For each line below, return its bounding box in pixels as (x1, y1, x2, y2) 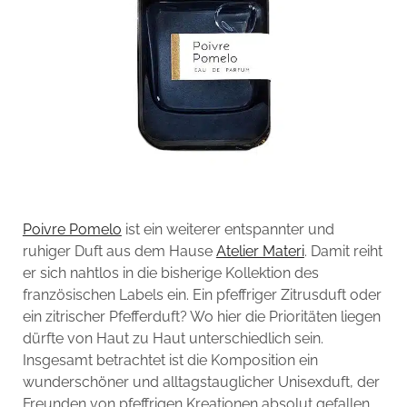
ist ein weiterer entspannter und (121, 220, 334, 238)
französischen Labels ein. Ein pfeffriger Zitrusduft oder (22, 285, 382, 303)
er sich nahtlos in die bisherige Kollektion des (22, 263, 319, 282)
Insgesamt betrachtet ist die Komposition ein (22, 351, 318, 369)
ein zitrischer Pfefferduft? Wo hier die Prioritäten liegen (22, 307, 381, 325)
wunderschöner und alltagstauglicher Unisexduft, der (22, 372, 380, 391)
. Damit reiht (303, 242, 382, 260)
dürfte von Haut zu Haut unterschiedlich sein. (22, 329, 323, 347)
